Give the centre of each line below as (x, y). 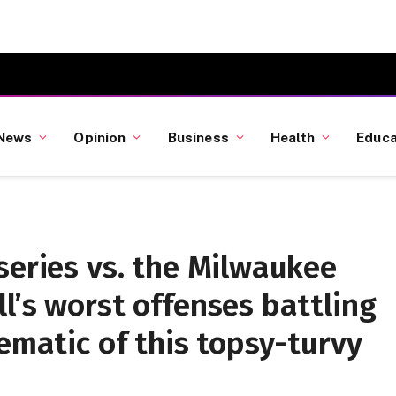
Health (293, 137)
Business (198, 137)
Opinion (100, 137)
